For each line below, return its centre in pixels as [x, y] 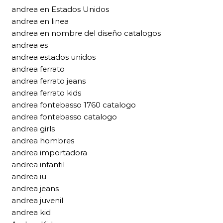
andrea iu [29, 177]
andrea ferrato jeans [49, 81]
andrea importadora [49, 153]
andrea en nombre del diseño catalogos [86, 33]
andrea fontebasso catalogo [64, 117]
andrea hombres [43, 141]
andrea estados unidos [54, 57]
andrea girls [33, 129]
